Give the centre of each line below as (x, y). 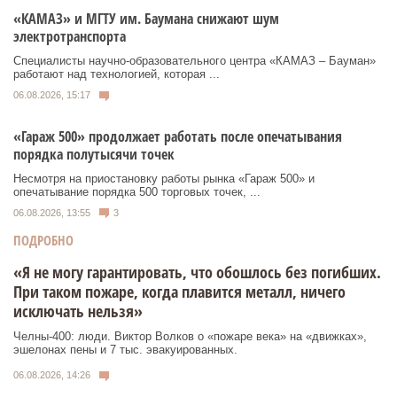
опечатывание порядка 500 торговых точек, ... (137, 191)
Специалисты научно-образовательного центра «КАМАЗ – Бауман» (195, 61)
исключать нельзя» (78, 311)
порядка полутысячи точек (94, 154)
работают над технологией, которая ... (117, 74)
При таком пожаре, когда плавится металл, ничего (179, 292)
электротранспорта (70, 37)
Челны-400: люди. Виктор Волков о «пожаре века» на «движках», (190, 337)
